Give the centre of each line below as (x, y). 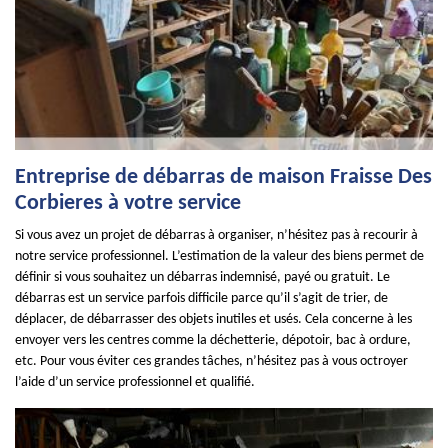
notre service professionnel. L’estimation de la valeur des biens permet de (219, 256)
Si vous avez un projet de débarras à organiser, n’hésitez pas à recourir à (216, 235)
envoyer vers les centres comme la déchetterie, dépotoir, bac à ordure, (213, 340)
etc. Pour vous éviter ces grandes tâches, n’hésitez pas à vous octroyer (211, 361)
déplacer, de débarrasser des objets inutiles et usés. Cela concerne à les (213, 319)
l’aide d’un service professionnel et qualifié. (135, 382)
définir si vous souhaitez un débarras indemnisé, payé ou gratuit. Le (202, 277)
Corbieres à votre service (128, 203)
